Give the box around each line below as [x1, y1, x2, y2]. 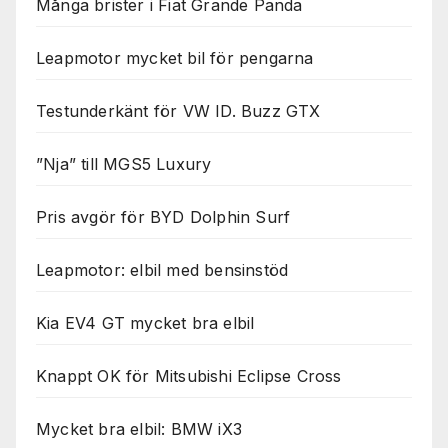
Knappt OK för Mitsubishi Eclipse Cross [36, 365, 342, 386]
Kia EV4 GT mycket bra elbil [36, 312, 255, 333]
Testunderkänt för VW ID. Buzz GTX [36, 100, 321, 121]
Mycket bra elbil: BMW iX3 [36, 418, 242, 439]
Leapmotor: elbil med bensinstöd [36, 259, 289, 280]
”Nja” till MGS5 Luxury [36, 153, 212, 174]
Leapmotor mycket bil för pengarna [36, 47, 314, 68]
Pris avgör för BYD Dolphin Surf [36, 206, 291, 227]
